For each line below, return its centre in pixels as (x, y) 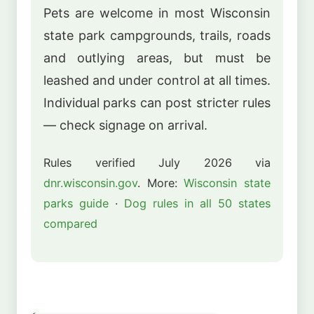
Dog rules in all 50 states (197, 203)
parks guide (76, 203)
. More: (161, 183)
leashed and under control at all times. (157, 81)
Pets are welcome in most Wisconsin (157, 13)
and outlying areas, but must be (157, 58)
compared (70, 223)
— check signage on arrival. (125, 125)
